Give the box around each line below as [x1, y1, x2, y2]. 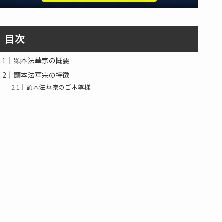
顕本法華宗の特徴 [14, 70, 69, 80]
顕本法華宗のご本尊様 [26, 82, 91, 92]
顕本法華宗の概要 [14, 55, 69, 66]
